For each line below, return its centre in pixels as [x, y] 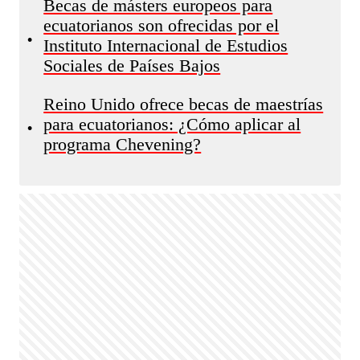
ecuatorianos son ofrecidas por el [162, 26]
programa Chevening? [123, 145]
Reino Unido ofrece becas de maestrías [184, 104]
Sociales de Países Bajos [132, 66]
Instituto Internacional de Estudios [166, 46]
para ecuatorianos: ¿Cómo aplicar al [172, 125]
